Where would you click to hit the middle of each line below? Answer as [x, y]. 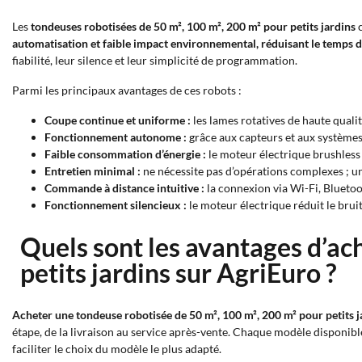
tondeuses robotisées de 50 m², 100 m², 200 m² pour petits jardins [193, 26]
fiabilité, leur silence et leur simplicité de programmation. [155, 60]
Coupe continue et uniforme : [118, 120]
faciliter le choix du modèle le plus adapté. [117, 349]
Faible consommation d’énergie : [125, 154]
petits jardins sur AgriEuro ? [178, 273]
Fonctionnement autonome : [116, 137]
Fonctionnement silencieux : [116, 205]
